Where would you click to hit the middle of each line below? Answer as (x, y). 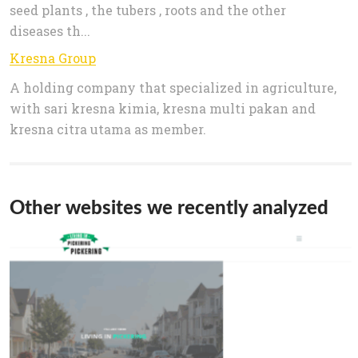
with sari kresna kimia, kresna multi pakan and (163, 109)
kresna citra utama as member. (108, 129)
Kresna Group (53, 58)
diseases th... (50, 31)
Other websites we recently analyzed (169, 207)
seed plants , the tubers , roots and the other (148, 10)
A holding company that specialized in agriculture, (173, 88)
